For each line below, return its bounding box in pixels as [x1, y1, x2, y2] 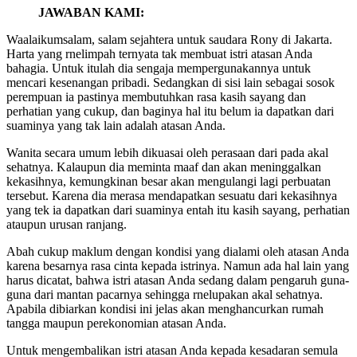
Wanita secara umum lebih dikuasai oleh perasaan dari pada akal [6, 146, 328, 160]
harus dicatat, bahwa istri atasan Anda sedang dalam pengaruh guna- [6, 273, 349, 288]
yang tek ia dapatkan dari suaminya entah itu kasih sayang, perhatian [6, 203, 350, 218]
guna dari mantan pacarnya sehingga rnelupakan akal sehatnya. [6, 288, 323, 302]
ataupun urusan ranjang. [6, 218, 127, 232]
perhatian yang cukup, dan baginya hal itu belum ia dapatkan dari [6, 104, 334, 119]
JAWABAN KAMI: [38, 6, 144, 20]
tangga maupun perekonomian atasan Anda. [6, 316, 226, 331]
